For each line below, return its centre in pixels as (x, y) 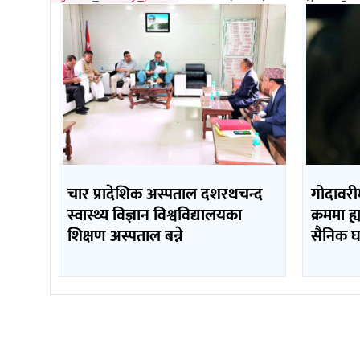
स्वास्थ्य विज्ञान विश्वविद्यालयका (155, 216)
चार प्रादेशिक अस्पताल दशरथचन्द (165, 195)
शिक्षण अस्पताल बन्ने (125, 237)
